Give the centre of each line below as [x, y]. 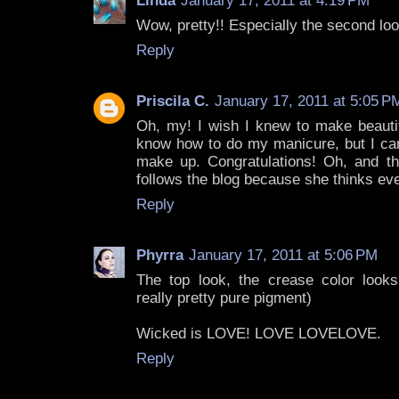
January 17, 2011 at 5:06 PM [283, 256]
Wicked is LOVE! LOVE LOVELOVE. [259, 334]
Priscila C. [173, 102]
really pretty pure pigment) [224, 298]
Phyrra [160, 256]
